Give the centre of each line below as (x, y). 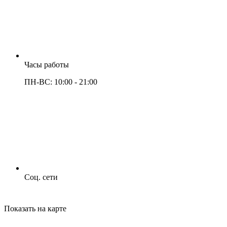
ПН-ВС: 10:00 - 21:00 (61, 82)
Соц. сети (41, 177)
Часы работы (47, 65)
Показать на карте (35, 209)
